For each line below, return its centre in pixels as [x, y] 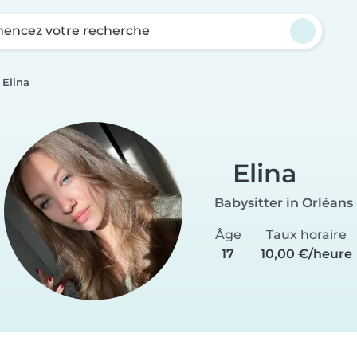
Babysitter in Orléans [284, 202]
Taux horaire [307, 234]
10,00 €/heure [307, 253]
